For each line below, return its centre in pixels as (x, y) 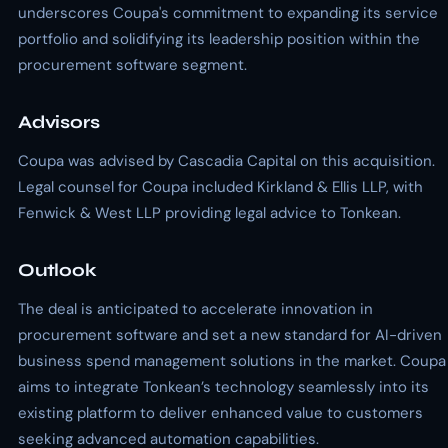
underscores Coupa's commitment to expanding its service (228, 13)
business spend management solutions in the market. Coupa (232, 361)
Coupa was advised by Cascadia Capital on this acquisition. (226, 161)
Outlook (57, 270)
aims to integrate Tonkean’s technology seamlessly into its (223, 387)
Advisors (59, 122)
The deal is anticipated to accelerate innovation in (195, 309)
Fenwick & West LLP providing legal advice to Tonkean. (209, 213)
